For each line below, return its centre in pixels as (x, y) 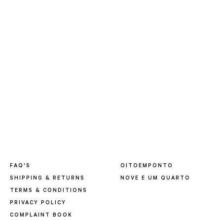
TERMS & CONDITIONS (49, 191)
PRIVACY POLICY (38, 203)
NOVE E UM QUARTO (155, 179)
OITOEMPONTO (147, 166)
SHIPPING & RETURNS (47, 179)
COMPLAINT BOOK (41, 216)
